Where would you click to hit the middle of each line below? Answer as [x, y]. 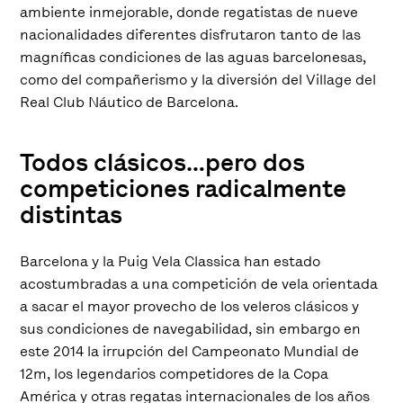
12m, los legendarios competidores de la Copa [175, 374]
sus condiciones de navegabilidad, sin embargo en [191, 329]
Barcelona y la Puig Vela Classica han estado [170, 262]
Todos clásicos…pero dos [163, 163]
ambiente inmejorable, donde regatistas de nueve [189, 13]
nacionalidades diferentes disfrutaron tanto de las [191, 35]
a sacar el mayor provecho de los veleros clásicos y [190, 307]
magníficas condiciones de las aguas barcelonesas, [193, 58]
